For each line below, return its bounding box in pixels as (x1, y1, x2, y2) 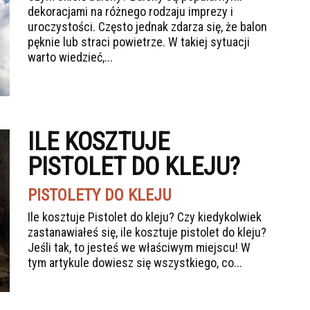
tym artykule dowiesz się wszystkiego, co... (28, 255, 242, 270)
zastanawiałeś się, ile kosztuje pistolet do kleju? (28, 225, 266, 239)
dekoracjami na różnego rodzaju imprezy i (28, 4, 233, 19)
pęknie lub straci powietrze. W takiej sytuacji (28, 35, 250, 49)
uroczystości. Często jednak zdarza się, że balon (28, 19, 267, 34)
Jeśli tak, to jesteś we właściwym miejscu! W (28, 240, 250, 255)
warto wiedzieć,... (28, 50, 113, 64)
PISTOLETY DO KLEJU (28, 185, 172, 205)
